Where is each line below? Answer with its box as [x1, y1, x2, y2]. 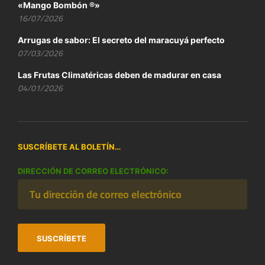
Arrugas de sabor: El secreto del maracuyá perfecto [18, 35, 225, 45]
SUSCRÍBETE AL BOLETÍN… [18, 142, 121, 151]
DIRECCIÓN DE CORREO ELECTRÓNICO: [18, 166, 169, 176]
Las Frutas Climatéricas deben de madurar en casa [18, 70, 221, 80]
